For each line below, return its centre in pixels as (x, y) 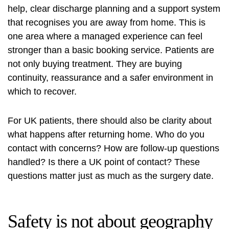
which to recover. (42, 92)
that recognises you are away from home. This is (107, 23)
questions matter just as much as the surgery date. (111, 176)
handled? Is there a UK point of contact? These (104, 162)
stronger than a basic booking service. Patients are (111, 50)
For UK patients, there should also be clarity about (110, 121)
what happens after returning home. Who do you (106, 135)
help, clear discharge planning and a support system (114, 9)
